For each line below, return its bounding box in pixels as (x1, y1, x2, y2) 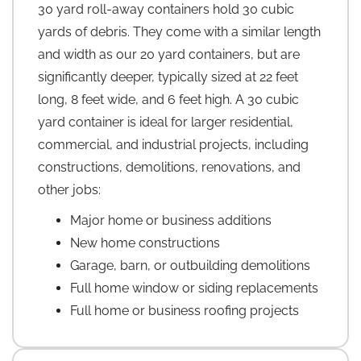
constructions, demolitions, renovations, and (38, 160, 301, 176)
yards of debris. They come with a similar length (38, 24, 321, 40)
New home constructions (70, 235, 220, 251)
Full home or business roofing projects (70, 303, 299, 319)
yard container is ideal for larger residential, (38, 114, 293, 131)
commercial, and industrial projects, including (38, 137, 309, 153)
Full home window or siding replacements (70, 280, 318, 297)
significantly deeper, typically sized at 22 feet (38, 69, 298, 85)
